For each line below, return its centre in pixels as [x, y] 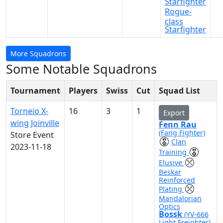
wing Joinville [35, 123]
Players [83, 91]
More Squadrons [38, 54]
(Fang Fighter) [182, 133]
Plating [171, 189]
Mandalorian [180, 198]
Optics [169, 206]
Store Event [32, 135]
